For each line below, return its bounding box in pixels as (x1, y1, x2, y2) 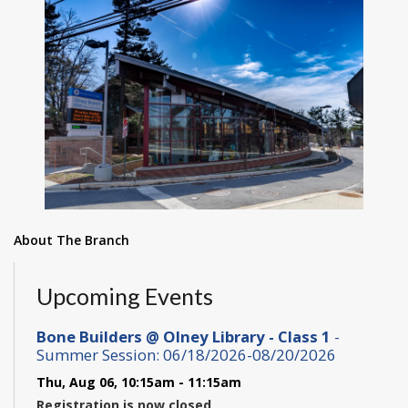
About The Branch (14, 231, 129, 250)
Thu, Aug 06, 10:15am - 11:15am (36, 372, 241, 391)
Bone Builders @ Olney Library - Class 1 (36, 325, 334, 347)
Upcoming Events (36, 282, 213, 311)
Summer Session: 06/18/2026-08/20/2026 (36, 343, 336, 365)
